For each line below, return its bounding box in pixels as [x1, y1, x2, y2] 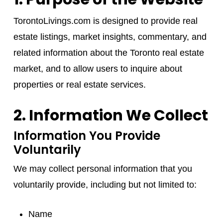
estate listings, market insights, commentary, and [13, 31, 207, 42]
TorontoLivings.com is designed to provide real [13, 15, 198, 26]
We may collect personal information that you [13, 163, 192, 174]
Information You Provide [13, 127, 160, 144]
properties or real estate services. [13, 79, 146, 90]
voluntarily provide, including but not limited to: [13, 179, 197, 190]
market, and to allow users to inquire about [13, 63, 182, 74]
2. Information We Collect [13, 105, 208, 126]
